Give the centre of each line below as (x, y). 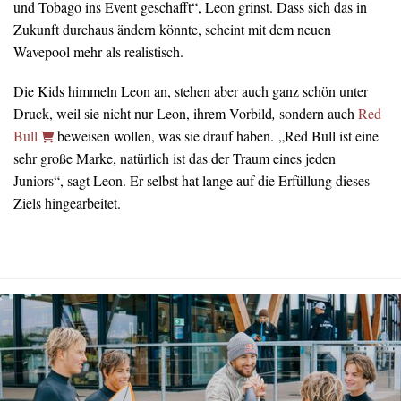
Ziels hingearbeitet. (67, 203)
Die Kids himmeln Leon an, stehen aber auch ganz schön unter (191, 91)
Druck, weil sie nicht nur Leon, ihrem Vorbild (143, 114)
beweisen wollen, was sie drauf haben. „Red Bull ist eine (216, 136)
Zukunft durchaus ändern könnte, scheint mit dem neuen (172, 29)
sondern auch (317, 114)
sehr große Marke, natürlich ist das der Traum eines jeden (175, 158)
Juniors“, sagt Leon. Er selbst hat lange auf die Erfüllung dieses (192, 181)
